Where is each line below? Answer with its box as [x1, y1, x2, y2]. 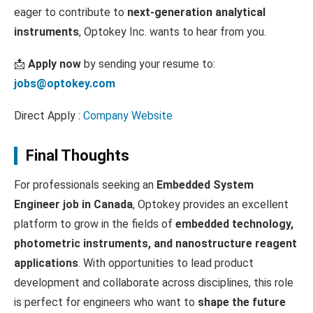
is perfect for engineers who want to [14, 296, 198, 309]
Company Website [83, 109, 173, 122]
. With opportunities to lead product [78, 256, 254, 270]
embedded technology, [175, 217, 293, 231]
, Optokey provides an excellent [133, 198, 289, 211]
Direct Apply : [14, 109, 83, 122]
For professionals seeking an [14, 178, 156, 191]
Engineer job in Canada [14, 198, 133, 211]
